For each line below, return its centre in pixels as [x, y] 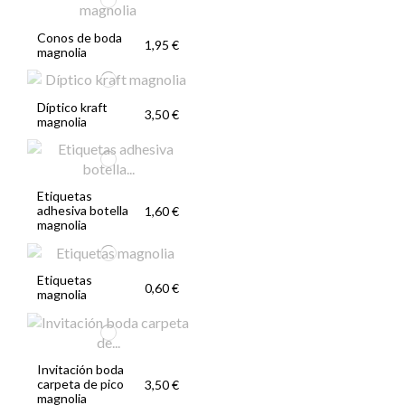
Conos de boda [80, 37]
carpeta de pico [81, 384]
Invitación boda [81, 370]
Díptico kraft [73, 107]
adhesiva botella [83, 211]
